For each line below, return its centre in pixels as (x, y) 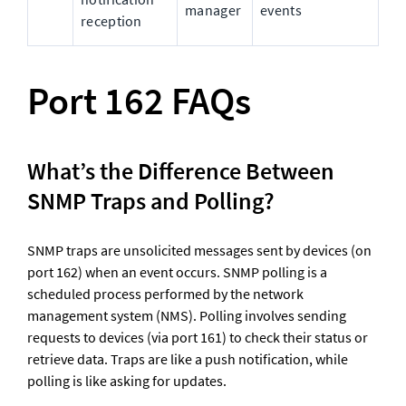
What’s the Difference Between (181, 171)
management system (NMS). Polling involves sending (187, 316)
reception (111, 20)
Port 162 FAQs (139, 101)
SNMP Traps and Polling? (151, 201)
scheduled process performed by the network (165, 294)
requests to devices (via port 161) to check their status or (198, 338)
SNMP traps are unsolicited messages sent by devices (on (199, 251)
